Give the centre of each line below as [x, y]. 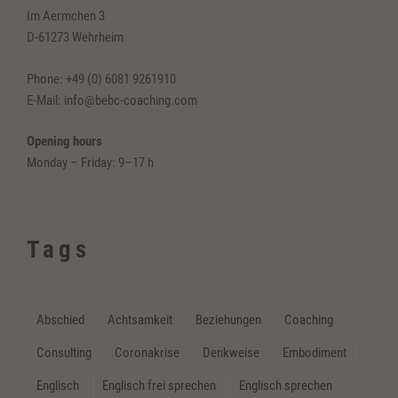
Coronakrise [147, 353]
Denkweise [231, 353]
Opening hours [64, 142]
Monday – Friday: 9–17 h [90, 163]
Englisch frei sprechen [159, 386]
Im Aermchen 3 [66, 16]
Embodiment [314, 353]
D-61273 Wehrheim [75, 38]
